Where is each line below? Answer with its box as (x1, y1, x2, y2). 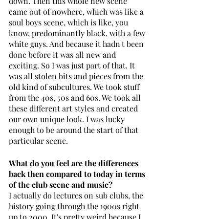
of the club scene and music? (9, 179, 112, 190)
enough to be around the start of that (9, 124, 140, 135)
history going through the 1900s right (9, 200, 141, 211)
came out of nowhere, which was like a (9, 6, 146, 17)
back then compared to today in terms (9, 168, 147, 179)
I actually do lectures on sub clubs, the (9, 190, 145, 200)
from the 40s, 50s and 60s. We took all (9, 92, 143, 103)
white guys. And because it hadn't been (9, 38, 146, 49)
